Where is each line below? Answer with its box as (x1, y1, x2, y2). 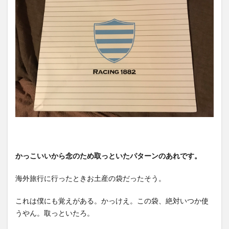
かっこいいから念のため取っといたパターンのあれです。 (15, 151, 201, 160)
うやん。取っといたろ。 (15, 208, 94, 217)
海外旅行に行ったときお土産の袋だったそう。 (15, 173, 166, 182)
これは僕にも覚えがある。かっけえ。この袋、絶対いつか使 (15, 196, 209, 205)
